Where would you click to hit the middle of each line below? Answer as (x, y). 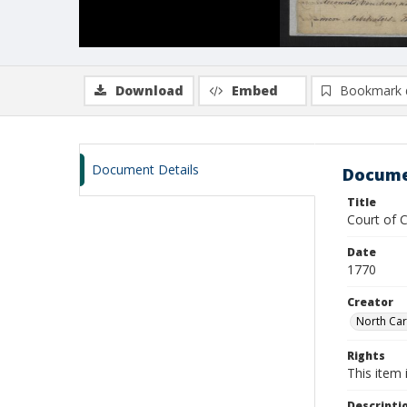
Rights (366, 356)
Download (149, 90)
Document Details (145, 169)
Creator (370, 302)
